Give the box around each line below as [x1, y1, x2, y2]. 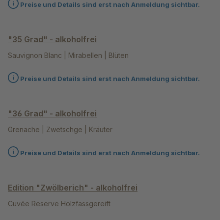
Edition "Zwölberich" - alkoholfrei [8, 183, 137, 193]
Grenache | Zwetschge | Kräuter [8, 125, 112, 134]
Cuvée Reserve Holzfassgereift [8, 199, 110, 208]
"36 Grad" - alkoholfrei [8, 109, 97, 119]
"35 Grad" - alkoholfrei [8, 34, 97, 45]
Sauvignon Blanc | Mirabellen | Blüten [8, 51, 129, 60]
